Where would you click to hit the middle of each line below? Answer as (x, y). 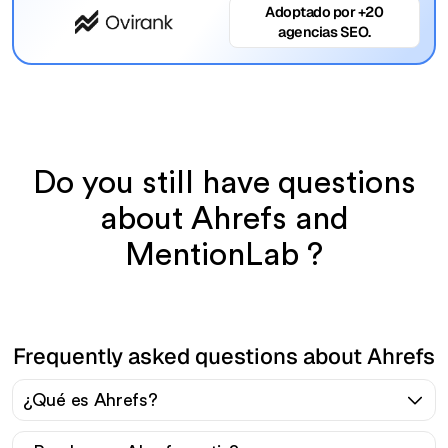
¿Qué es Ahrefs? (90, 399)
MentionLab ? (224, 254)
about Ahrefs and (224, 218)
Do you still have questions (224, 182)
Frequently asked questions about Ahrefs (224, 355)
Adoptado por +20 (324, 12)
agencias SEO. (324, 32)
